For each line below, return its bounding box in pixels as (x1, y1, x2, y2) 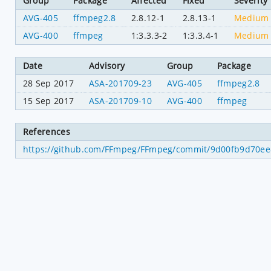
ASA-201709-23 (88, 77, 152, 90)
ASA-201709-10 (88, 95, 152, 107)
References (22, 125, 70, 137)
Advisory (88, 60, 125, 72)
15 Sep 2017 (22, 95, 74, 107)
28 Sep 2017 (22, 77, 74, 90)
